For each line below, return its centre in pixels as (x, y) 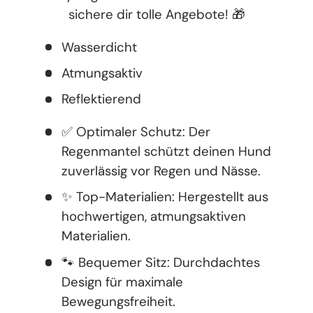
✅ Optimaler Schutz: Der (136, 132)
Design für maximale (123, 282)
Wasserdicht (100, 47)
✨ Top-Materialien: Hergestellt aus (165, 197)
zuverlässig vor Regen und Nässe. (161, 171)
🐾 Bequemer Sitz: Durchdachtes (161, 262)
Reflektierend (102, 99)
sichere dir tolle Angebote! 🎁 (156, 14)
